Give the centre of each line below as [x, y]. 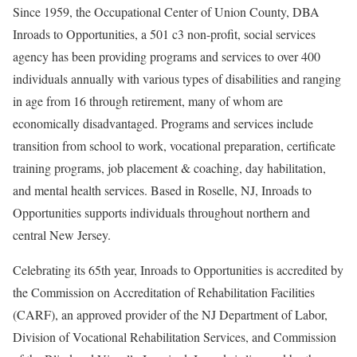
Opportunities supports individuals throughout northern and [161, 213]
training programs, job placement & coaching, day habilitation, [169, 168]
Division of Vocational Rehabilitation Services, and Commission [175, 337]
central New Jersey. [62, 235]
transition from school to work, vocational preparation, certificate [174, 146]
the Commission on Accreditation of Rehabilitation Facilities [164, 292]
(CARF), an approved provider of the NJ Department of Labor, [170, 315]
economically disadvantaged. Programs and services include [163, 124]
